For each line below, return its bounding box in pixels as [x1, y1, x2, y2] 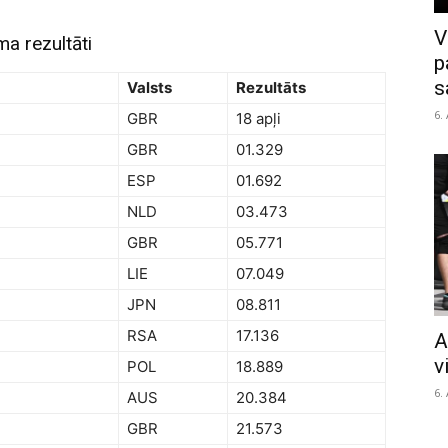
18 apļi [236, 109, 281, 129]
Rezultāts [236, 78, 306, 98]
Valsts [127, 78, 172, 98]
